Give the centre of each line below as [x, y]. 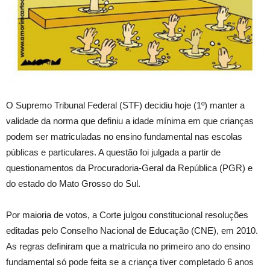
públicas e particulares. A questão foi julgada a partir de [113, 152]
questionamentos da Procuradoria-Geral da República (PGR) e [129, 168]
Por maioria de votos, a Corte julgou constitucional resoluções [127, 215]
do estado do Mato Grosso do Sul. [73, 183]
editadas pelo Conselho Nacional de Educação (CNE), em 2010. [132, 230]
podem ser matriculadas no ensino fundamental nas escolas [124, 136]
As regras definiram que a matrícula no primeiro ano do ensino [128, 246]
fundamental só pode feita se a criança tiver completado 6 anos [130, 262]
